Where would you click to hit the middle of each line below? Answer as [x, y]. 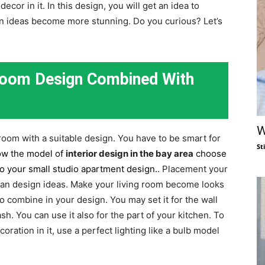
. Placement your [193, 169]
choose [210, 153]
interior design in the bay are [127, 153]
